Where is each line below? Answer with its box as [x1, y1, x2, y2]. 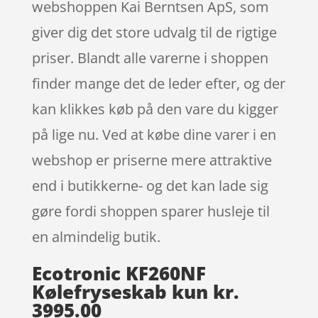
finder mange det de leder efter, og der [31, 73, 285, 93]
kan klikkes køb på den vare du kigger [31, 99, 278, 119]
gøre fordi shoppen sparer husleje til [31, 201, 270, 221]
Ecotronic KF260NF [31, 260, 206, 286]
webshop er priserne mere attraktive [31, 150, 272, 170]
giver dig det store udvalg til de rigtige [31, 22, 277, 42]
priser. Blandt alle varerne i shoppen [31, 48, 268, 67]
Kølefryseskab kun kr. [31, 278, 239, 305]
